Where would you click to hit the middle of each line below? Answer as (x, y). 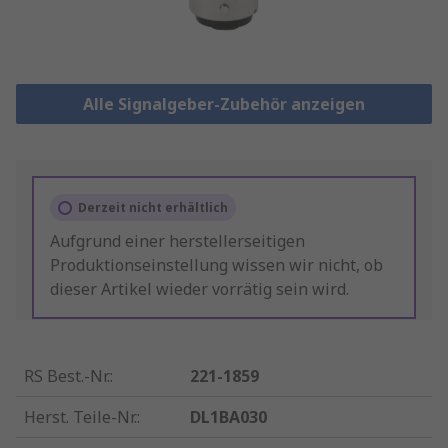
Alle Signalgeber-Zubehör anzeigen (223, 104)
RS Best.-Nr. (67, 376)
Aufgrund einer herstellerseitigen (177, 241)
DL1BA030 (229, 417)
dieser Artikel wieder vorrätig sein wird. (199, 289)
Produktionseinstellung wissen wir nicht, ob (216, 265)
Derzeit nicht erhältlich (153, 208)
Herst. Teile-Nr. (80, 417)
